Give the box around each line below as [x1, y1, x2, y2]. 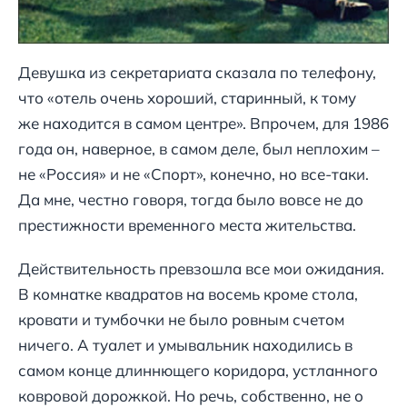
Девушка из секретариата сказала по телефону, [18, 63, 376, 83]
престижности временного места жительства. [18, 215, 356, 235]
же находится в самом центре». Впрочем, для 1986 [18, 114, 389, 134]
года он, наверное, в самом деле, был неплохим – [18, 139, 380, 159]
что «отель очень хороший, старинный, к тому [18, 88, 356, 108]
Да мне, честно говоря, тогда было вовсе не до [18, 190, 363, 210]
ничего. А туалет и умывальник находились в [18, 335, 352, 355]
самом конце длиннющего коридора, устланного [18, 361, 378, 381]
